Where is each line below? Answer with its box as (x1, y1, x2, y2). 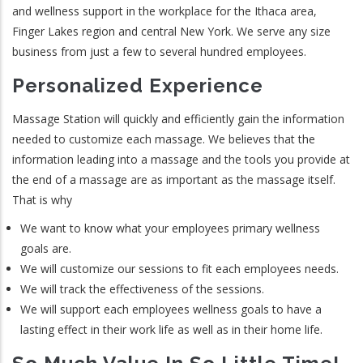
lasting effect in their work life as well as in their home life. (20, 322, 322, 337)
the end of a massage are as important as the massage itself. (12, 172, 335, 187)
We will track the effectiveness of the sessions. (20, 281, 264, 297)
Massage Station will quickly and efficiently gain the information (12, 111, 344, 126)
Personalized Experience (12, 73, 263, 97)
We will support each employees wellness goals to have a (20, 301, 322, 317)
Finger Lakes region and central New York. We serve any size (12, 23, 331, 39)
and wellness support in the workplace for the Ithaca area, (12, 3, 317, 19)
